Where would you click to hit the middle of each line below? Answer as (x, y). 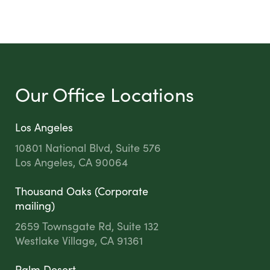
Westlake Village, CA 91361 (79, 240)
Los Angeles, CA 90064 (71, 162)
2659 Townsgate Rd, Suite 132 (87, 226)
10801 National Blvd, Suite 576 (88, 148)
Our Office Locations (105, 94)
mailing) (35, 206)
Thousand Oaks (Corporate (82, 191)
